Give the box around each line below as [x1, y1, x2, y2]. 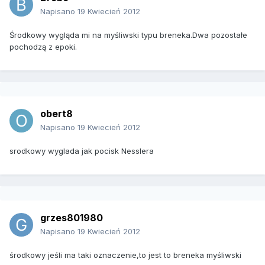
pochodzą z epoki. [9, 42, 77, 52]
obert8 [40, 108, 73, 120]
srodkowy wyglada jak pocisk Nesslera [9, 146, 154, 156]
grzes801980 [40, 212, 103, 224]
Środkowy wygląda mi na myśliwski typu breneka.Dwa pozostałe [9, 30, 247, 40]
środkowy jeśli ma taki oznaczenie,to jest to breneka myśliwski [9, 250, 241, 260]
